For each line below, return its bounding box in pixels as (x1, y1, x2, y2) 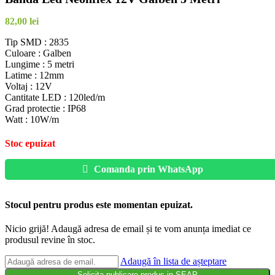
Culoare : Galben (5, 48, 71, 59)
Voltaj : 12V (5, 81, 52, 92)
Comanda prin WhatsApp (91, 164, 203, 175)
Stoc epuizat (5, 138, 55, 149)
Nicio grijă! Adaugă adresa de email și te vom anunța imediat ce (5, 223, 251, 234)
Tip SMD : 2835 (5, 37, 69, 48)
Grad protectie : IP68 (5, 103, 86, 114)
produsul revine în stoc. (5, 234, 95, 245)
